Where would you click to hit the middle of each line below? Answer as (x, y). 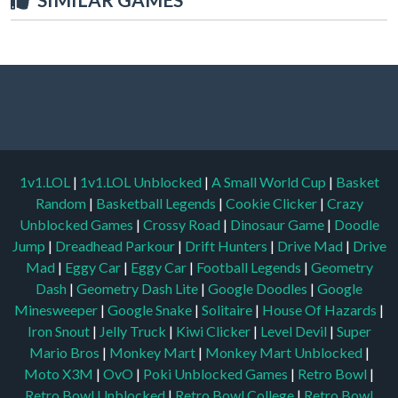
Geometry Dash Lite (139, 288)
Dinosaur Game (278, 224)
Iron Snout (60, 330)
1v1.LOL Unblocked (142, 181)
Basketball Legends (157, 203)
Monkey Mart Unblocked (285, 352)
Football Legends (250, 267)
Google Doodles (259, 288)
